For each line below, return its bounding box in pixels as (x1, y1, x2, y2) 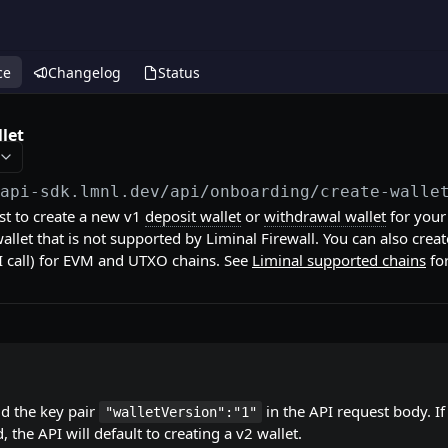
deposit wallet (145, 206, 241, 226)
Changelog (48, 62, 121, 82)
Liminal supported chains (252, 250, 426, 270)
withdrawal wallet (264, 206, 386, 226)
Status (158, 62, 200, 82)
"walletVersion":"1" (104, 404, 257, 420)
